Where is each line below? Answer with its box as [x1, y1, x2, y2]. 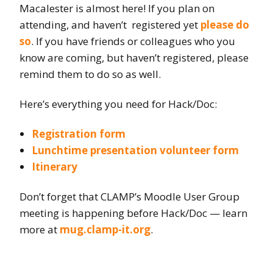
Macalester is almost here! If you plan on [19, 1, 214, 16]
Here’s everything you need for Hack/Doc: [19, 97, 217, 112]
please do [200, 18, 249, 32]
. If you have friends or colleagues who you [31, 34, 235, 49]
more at [19, 222, 60, 237]
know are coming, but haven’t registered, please [19, 51, 249, 65]
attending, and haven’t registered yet [19, 18, 200, 32]
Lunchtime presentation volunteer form [32, 143, 239, 158]
